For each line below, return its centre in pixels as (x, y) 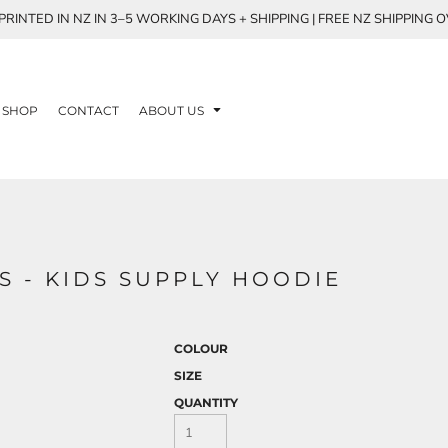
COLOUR (201, 348)
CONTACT (88, 110)
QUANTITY (206, 402)
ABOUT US (173, 110)
